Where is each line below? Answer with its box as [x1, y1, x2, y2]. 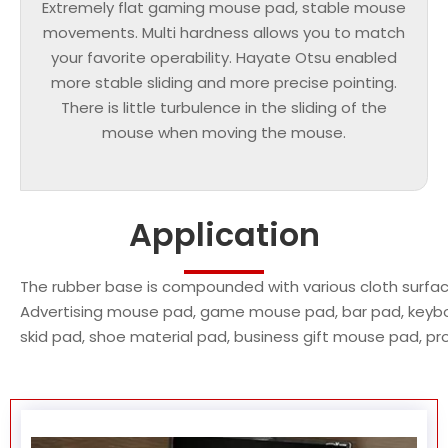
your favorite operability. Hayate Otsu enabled [51, 47, 397, 69]
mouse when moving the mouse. [102, 122, 346, 144]
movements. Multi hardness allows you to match [43, 22, 405, 44]
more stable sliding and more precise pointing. [51, 72, 397, 94]
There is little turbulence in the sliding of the [61, 97, 387, 119]
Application [128, 212, 320, 258]
